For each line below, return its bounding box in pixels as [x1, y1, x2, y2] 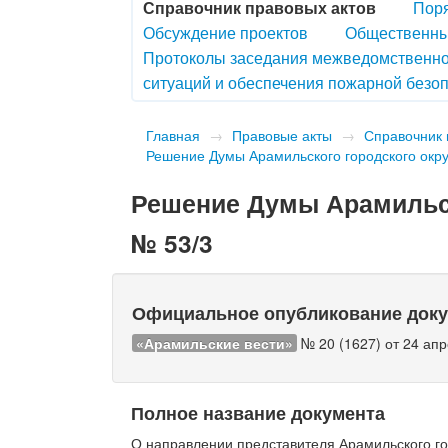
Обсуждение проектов [143, 20, 309, 44]
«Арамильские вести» [136, 332, 294, 353]
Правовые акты [232, 124, 333, 145]
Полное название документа [131, 399, 386, 425]
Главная [146, 124, 201, 145]
